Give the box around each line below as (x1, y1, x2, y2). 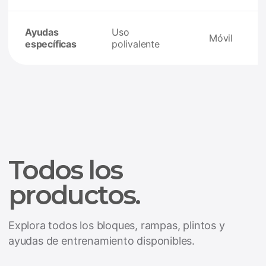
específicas (25, 38, 77, 50)
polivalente (112, 38, 160, 50)
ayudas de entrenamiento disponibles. (8, 235, 195, 247)
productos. (8, 179, 140, 211)
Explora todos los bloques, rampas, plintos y (8, 219, 225, 232)
